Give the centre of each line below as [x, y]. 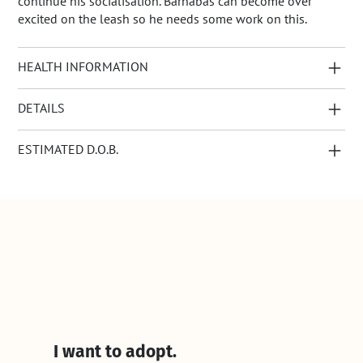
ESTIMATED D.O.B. [68, 149]
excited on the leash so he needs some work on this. [164, 19]
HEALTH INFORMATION [83, 67]
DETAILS [42, 108]
